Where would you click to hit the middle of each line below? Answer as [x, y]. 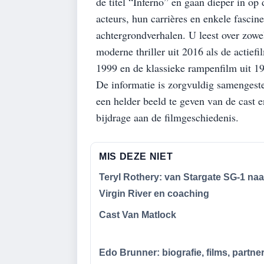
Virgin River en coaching [154, 194]
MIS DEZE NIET [136, 156]
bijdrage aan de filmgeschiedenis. [167, 117]
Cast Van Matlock [138, 215]
